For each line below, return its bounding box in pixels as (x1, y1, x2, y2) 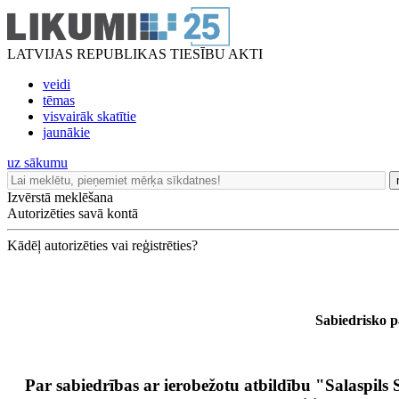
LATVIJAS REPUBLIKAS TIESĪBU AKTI (7, 46, 263, 61)
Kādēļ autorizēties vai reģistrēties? (7, 238, 198, 253)
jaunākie (43, 125, 90, 140)
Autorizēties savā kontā (7, 206, 138, 221)
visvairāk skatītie (43, 109, 136, 124)
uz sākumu (7, 155, 68, 170)
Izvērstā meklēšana (7, 190, 113, 205)
